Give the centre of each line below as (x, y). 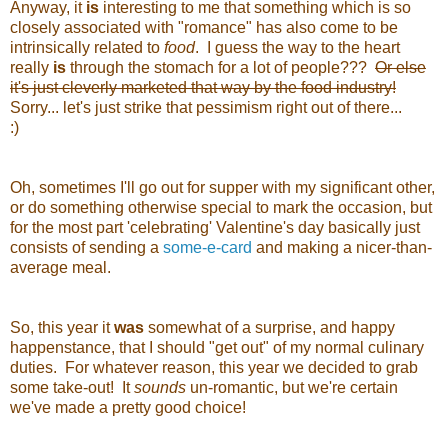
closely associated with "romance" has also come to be (204, 28)
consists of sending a (86, 248)
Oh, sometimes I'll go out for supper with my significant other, (222, 188)
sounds (160, 388)
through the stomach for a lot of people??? (220, 68)
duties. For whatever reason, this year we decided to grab (214, 368)
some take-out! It (72, 388)
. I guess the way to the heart (297, 48)
